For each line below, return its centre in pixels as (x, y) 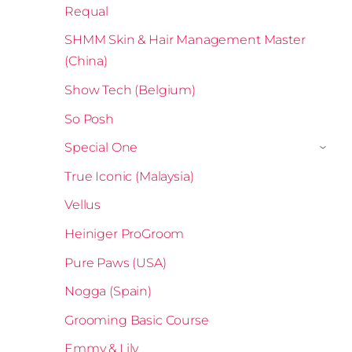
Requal (87, 11)
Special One (101, 148)
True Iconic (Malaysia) (129, 176)
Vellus (83, 205)
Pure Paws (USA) (115, 262)
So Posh (89, 119)
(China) (86, 61)
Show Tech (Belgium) (130, 90)
